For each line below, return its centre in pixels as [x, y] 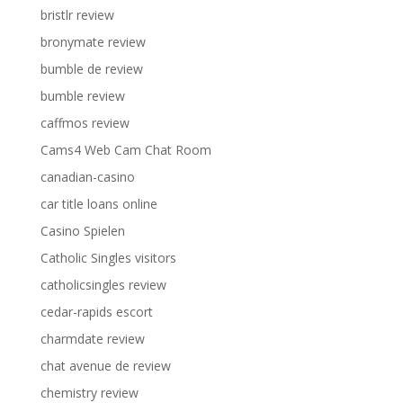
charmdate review [92, 339]
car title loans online [99, 204]
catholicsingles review [103, 285]
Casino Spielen [82, 231]
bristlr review [77, 15]
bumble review [82, 96]
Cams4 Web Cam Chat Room [125, 150]
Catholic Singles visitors [108, 258]
